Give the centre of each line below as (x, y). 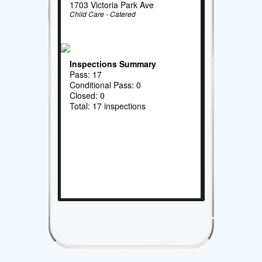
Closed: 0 (87, 95)
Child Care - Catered (103, 14)
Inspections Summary (113, 63)
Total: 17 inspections (108, 106)
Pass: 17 (86, 74)
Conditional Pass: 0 (106, 85)
